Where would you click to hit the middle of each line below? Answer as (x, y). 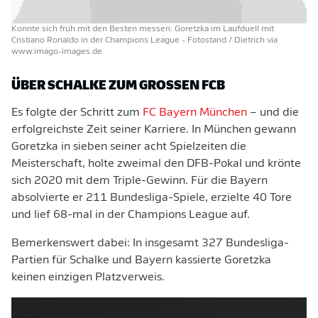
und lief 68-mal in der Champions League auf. (131, 215)
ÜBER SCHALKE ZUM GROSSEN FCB (114, 84)
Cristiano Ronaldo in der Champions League (97, 40)
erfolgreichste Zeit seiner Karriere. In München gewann (154, 130)
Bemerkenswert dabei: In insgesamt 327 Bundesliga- (150, 243)
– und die (273, 113)
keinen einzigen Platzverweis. (88, 278)
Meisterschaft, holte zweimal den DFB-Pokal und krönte (156, 164)
